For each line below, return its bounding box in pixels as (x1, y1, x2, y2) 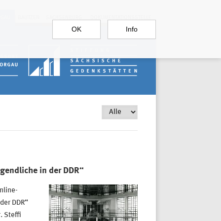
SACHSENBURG (46, 15, 82, 21)
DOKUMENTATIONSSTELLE (90, 15, 151, 21)
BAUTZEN (18, 15, 39, 21)
